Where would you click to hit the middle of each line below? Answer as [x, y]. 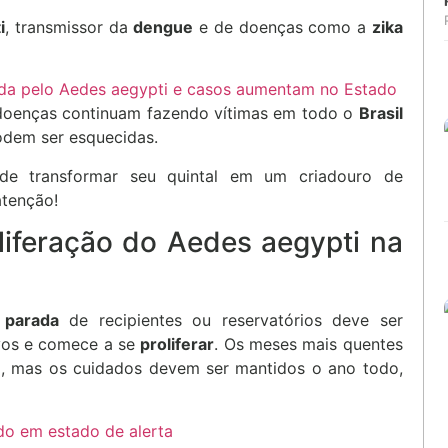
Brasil [380, 113]
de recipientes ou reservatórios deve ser [230, 320]
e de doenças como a [282, 26]
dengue [163, 26]
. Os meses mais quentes [308, 344]
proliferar [177, 344]
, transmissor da [69, 26]
